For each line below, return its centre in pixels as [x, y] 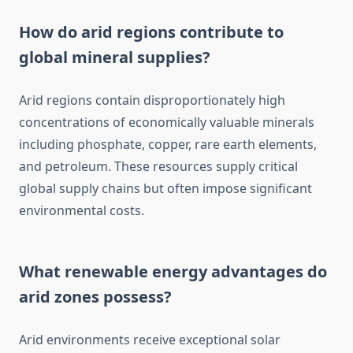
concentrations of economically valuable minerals [167, 123]
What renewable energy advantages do [173, 272]
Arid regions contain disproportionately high [152, 100]
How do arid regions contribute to [151, 32]
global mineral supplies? [115, 58]
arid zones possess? [95, 297]
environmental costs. [82, 211]
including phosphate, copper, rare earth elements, [168, 145]
